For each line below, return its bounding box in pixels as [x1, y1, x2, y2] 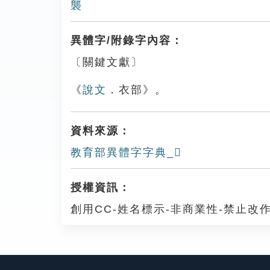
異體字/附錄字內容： [71, 34, 183, 46]
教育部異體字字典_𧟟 [71, 146, 182, 159]
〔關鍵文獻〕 [71, 56, 143, 68]
